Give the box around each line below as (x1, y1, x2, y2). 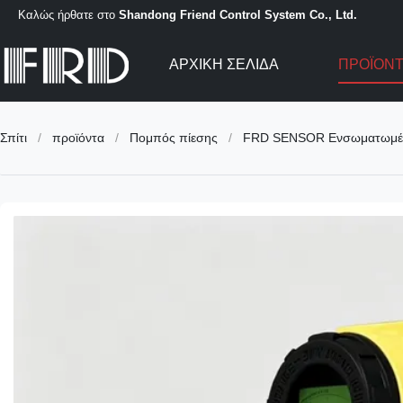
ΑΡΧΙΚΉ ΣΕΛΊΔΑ (168, 57, 279, 72)
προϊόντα (52, 130, 104, 145)
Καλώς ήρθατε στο (18, 7, 119, 22)
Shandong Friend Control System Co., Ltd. (119, 7, 357, 22)
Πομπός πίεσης (130, 130, 218, 145)
